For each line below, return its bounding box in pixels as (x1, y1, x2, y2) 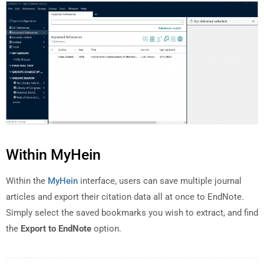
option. (94, 223, 121, 235)
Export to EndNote (21, 223, 94, 235)
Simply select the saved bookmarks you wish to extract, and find (6, 207, 258, 219)
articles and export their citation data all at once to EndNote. (6, 192, 244, 203)
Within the (6, 176, 48, 187)
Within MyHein (6, 146, 101, 164)
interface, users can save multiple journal (78, 176, 242, 187)
